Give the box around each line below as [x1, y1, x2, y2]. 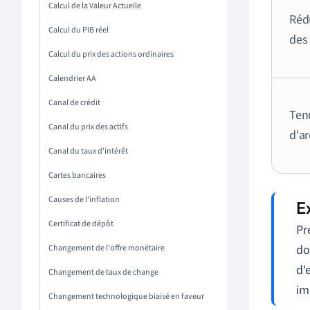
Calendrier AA [48, 73, 96, 84]
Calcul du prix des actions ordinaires [48, 48, 174, 60]
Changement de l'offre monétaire [48, 242, 165, 254]
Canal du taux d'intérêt [48, 145, 128, 157]
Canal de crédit [48, 97, 100, 109]
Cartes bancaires [48, 170, 106, 181]
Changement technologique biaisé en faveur [48, 291, 204, 302]
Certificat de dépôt [48, 218, 113, 230]
